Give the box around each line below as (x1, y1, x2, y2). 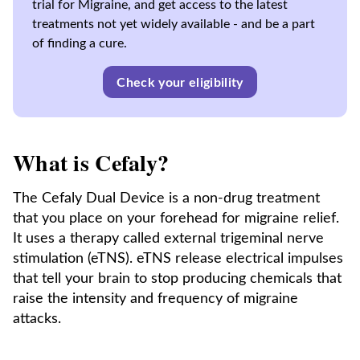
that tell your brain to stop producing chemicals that (13, 272, 342, 286)
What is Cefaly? (13, 146, 170, 179)
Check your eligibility (117, 76, 243, 89)
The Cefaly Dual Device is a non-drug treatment (13, 191, 320, 206)
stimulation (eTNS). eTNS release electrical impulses (13, 252, 343, 266)
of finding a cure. (32, 37, 127, 50)
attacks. (13, 312, 61, 326)
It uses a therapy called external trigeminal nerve (13, 231, 324, 246)
